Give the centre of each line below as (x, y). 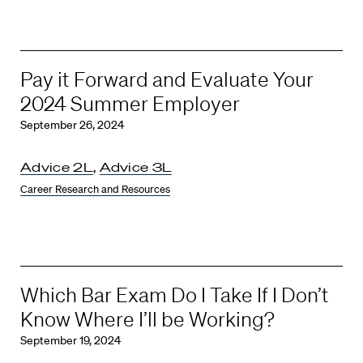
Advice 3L (136, 167)
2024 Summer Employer (130, 103)
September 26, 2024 (72, 125)
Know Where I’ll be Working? (147, 318)
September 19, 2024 (70, 340)
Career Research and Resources (95, 189)
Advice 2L (57, 167)
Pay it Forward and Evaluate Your (167, 79)
